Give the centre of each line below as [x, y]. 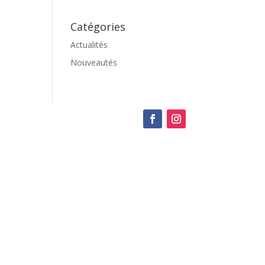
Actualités [89, 45]
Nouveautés [94, 62]
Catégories [98, 27]
